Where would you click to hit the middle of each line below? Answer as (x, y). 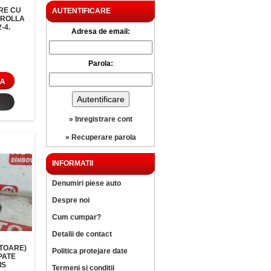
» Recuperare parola (100, 137)
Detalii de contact (82, 234)
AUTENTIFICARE (81, 11)
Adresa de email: (100, 31)
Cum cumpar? (77, 217)
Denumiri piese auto (87, 183)
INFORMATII (73, 163)
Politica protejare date (90, 251)
